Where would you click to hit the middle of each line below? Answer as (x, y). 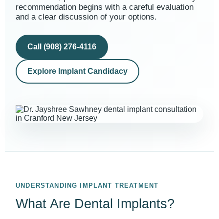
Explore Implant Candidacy (77, 71)
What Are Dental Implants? (95, 204)
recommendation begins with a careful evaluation (105, 7)
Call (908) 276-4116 (62, 47)
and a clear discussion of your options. (86, 17)
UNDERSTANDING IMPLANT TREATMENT (87, 186)
